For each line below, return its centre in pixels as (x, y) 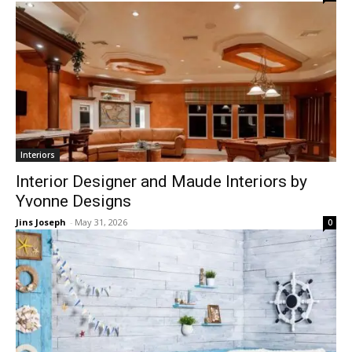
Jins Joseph (41, 222)
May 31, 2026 (101, 222)
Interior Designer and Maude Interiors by (161, 181)
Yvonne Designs (73, 201)
